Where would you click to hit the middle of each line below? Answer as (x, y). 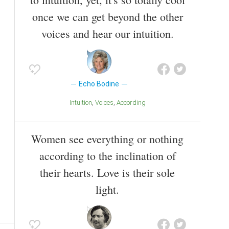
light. (107, 189)
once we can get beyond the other (107, 17)
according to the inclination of (107, 155)
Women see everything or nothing (107, 139)
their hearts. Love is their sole (107, 172)
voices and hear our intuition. (107, 34)
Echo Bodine (99, 84)
